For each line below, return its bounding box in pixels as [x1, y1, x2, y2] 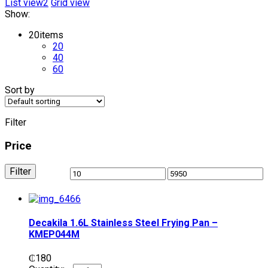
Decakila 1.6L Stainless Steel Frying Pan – [29, 217, 218, 229]
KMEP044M [29, 229, 80, 240]
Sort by [5, 84, 35, 96]
